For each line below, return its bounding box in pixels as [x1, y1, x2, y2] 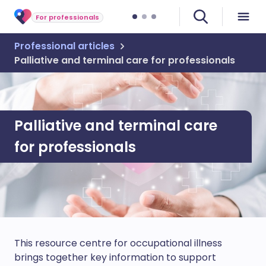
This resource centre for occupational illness [14, 236, 222, 250]
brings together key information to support [14, 251, 216, 264]
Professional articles [14, 39, 115, 53]
